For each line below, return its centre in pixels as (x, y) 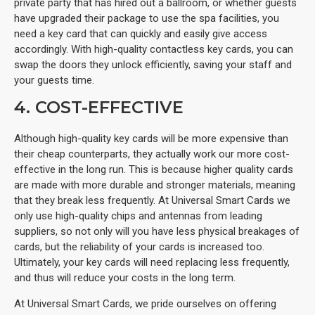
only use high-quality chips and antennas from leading (138, 216)
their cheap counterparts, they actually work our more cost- (152, 154)
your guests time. (54, 80)
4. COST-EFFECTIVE (99, 107)
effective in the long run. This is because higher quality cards (154, 169)
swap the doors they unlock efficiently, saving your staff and (153, 64)
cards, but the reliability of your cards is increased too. (139, 246)
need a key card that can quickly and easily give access (141, 33)
